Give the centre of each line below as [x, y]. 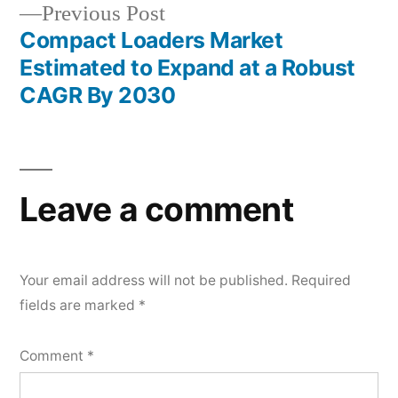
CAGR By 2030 [98, 95]
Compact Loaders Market [151, 40]
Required [321, 280]
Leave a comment [156, 209]
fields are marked [79, 305]
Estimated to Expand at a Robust [187, 68]
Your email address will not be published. [154, 280]
